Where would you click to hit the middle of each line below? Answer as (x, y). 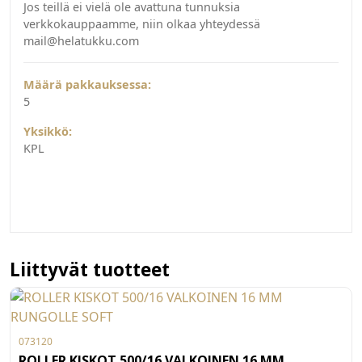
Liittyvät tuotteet (90, 270)
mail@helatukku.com (81, 41)
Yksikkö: (48, 132)
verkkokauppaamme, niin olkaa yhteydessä (142, 24)
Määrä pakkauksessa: (87, 85)
